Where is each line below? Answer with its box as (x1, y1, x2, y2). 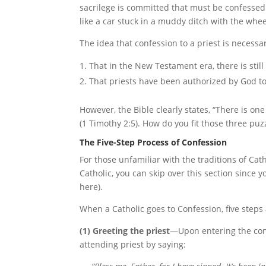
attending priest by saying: (80, 239, 186, 250)
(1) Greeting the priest (80, 225, 170, 236)
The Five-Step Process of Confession (80, 137, 227, 148)
